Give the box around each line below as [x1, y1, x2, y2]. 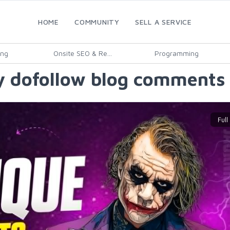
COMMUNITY [74, 17, 120, 26]
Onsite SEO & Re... [53, 49, 112, 57]
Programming [154, 49, 199, 57]
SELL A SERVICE [135, 17, 192, 26]
